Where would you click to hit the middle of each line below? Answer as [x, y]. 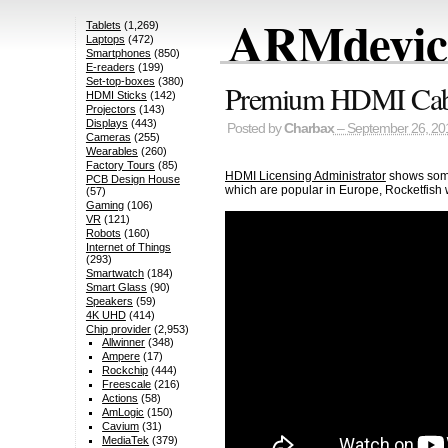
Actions [120, 398]
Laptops [105, 39]
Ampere [121, 356]
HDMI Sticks [116, 95]
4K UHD [105, 315]
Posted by [255, 129]
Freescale [127, 384]
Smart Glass [116, 287]
